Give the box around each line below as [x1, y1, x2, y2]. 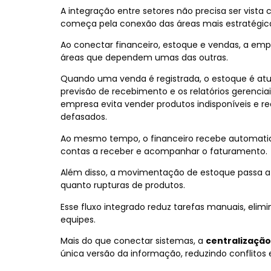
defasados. [60, 111, 107, 123]
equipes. [60, 213, 96, 226]
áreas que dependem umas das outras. [60, 51, 228, 64]
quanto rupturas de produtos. [60, 179, 185, 192]
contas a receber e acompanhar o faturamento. [60, 145, 267, 157]
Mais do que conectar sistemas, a [60, 234, 206, 247]
